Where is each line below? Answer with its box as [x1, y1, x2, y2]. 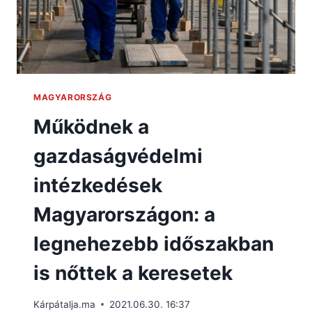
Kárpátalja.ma [33, 298, 95, 310]
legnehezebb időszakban [33, 231, 274, 256]
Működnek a [33, 114, 149, 139]
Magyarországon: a [33, 202, 215, 226]
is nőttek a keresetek [33, 260, 233, 285]
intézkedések [33, 173, 162, 197]
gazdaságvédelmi [33, 143, 203, 168]
